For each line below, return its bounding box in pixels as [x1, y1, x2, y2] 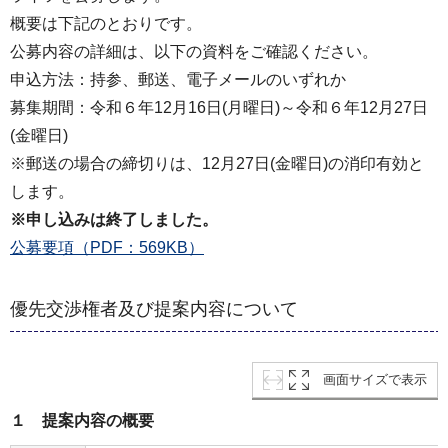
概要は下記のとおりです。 [10, 14, 202, 32]
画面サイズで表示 [323, 371, 427, 387]
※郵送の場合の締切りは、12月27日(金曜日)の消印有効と [10, 154, 424, 172]
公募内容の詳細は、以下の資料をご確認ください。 [10, 42, 378, 60]
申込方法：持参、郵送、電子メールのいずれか [10, 70, 346, 88]
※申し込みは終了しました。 [10, 210, 218, 228]
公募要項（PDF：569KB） [10, 238, 204, 256]
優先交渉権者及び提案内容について [10, 298, 298, 319]
